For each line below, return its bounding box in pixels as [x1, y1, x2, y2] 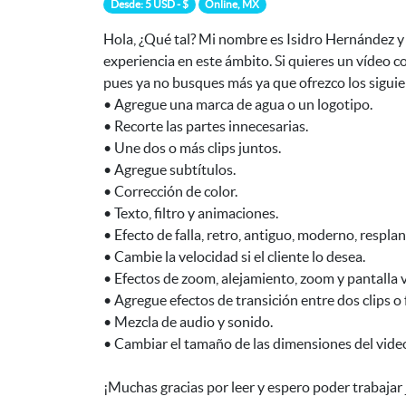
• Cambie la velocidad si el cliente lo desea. [103, 248, 365, 266]
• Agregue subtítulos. [103, 161, 236, 179]
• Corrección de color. [103, 183, 237, 200]
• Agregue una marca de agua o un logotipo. [103, 96, 372, 113]
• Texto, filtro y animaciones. [103, 205, 278, 222]
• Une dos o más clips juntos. [103, 140, 281, 157]
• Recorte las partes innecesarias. [103, 118, 308, 135]
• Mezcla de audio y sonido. [103, 314, 273, 331]
